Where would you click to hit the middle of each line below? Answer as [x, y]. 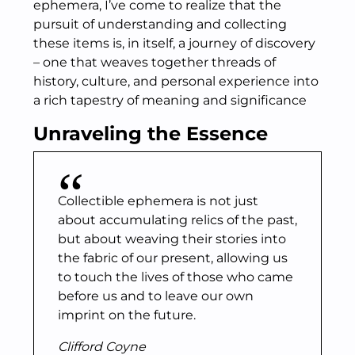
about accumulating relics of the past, [177, 220]
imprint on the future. [127, 315]
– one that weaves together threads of [155, 62]
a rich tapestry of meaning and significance [170, 100]
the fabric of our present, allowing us [173, 258]
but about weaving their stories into [172, 239]
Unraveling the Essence [151, 134]
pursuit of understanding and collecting [160, 24]
